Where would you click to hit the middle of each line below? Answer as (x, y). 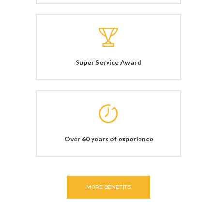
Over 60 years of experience (108, 139)
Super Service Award (108, 62)
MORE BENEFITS (108, 187)
